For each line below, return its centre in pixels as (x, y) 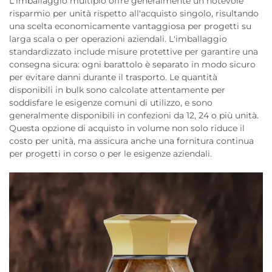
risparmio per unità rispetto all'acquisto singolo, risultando (134, 13)
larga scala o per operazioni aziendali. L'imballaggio (118, 39)
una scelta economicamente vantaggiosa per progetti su (130, 26)
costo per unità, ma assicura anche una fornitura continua (131, 141)
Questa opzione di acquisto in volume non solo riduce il (127, 128)
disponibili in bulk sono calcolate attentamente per (117, 90)
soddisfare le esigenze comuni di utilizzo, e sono (111, 103)
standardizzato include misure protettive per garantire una (134, 52)
